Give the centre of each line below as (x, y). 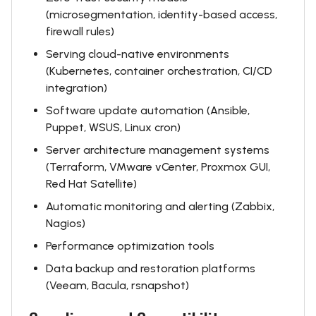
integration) (77, 88)
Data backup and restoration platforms (151, 268)
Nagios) (66, 223)
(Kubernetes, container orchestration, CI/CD (159, 71)
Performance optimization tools (130, 246)
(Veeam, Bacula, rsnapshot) (117, 285)
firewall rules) (80, 31)
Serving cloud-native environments (138, 54)
